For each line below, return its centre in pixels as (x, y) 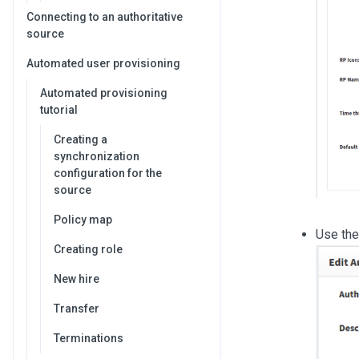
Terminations (89, 338)
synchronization (97, 156)
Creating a (81, 139)
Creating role (88, 249)
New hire (77, 279)
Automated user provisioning (103, 63)
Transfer (77, 309)
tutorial (59, 110)
